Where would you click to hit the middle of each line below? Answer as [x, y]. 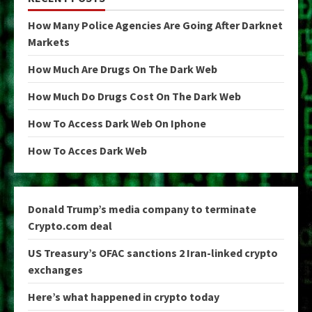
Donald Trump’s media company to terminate [142, 209]
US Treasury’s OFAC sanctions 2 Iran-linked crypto [153, 252]
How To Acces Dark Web [87, 150]
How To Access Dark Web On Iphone [117, 123]
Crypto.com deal [70, 225]
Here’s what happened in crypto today [124, 296]
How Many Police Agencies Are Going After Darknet [155, 25]
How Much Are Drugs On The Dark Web [123, 69]
